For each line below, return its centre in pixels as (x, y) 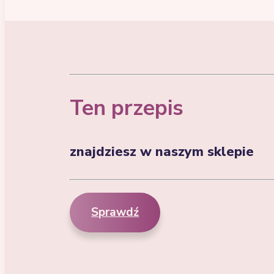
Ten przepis (127, 108)
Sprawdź (115, 212)
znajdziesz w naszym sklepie (162, 151)
